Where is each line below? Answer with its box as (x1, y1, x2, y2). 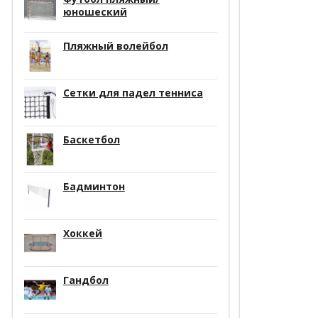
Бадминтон (62, 179, 125, 193)
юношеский (62, 4, 127, 18)
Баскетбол (62, 132, 120, 146)
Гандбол (62, 273, 109, 287)
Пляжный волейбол (62, 38, 168, 53)
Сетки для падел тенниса (62, 85, 203, 99)
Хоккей (62, 226, 102, 240)
